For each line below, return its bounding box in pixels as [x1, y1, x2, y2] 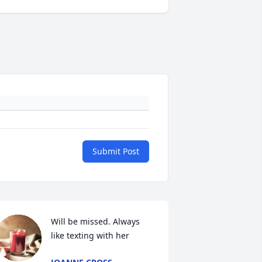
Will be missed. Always [50, 216, 140, 227]
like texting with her [50, 230, 129, 242]
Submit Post [92, 146, 139, 157]
